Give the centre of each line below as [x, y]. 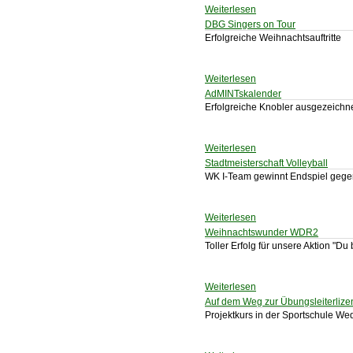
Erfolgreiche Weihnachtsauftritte [273, 38]
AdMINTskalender [243, 94]
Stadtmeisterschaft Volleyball [266, 163]
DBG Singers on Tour [250, 24]
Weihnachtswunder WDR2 [262, 232]
